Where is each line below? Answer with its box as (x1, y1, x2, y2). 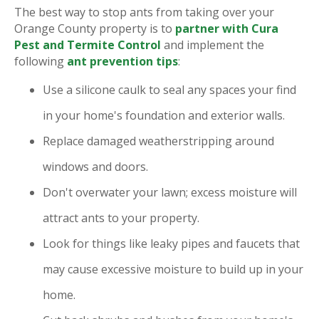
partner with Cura (175, 21, 278, 37)
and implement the (161, 37, 264, 53)
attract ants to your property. (43, 210, 199, 226)
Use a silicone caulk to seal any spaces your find (43, 82, 296, 98)
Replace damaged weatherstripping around (43, 133, 274, 150)
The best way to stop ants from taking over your (14, 4, 274, 21)
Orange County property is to (14, 21, 175, 37)
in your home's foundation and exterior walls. (43, 108, 285, 124)
